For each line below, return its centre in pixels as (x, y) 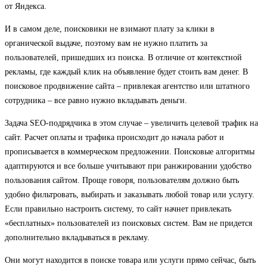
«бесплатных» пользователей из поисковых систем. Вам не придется (128, 223)
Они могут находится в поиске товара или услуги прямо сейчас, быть (130, 260)
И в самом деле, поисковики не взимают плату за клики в (110, 29)
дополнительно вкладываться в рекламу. (77, 237)
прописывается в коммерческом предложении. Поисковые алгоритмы (130, 151)
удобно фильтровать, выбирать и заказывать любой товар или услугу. (130, 194)
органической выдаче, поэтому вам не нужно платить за (106, 43)
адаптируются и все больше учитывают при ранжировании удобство (128, 166)
